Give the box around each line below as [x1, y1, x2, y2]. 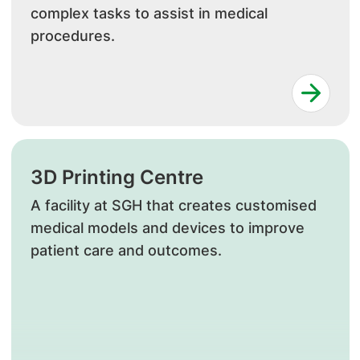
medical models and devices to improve [30, 219, 305, 236]
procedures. [30, 27, 115, 44]
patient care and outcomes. [30, 242, 222, 259]
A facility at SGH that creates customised [30, 197, 317, 214]
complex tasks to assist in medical [30, 5, 268, 22]
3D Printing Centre [30, 166, 203, 189]
